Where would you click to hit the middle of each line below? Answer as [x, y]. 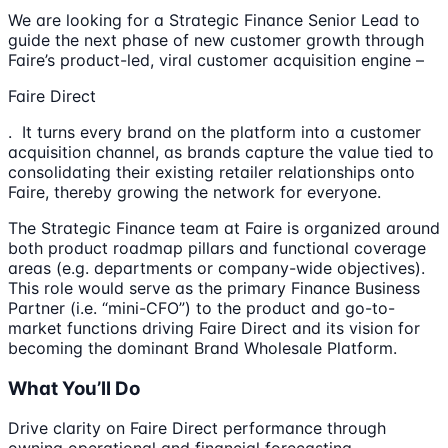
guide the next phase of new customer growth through [216, 39]
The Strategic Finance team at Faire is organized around [224, 227]
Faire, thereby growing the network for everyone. [194, 191]
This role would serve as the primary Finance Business [214, 287]
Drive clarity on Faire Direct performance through [197, 428]
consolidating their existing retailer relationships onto [211, 171]
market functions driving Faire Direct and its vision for [214, 327]
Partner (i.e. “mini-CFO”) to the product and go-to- [201, 307]
